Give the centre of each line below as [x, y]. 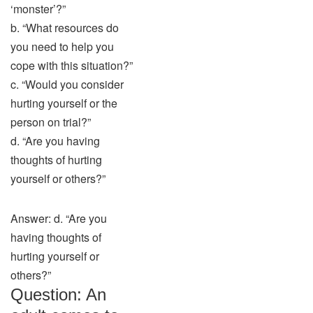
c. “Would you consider [67, 84]
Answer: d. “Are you [59, 218]
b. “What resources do [65, 28]
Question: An [58, 294]
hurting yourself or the [64, 103]
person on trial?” [51, 122]
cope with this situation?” [72, 65]
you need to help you [62, 46]
